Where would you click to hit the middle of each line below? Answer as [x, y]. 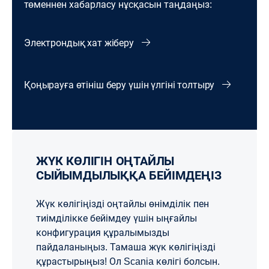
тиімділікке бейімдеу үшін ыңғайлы [116, 219]
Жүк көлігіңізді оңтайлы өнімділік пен [122, 204]
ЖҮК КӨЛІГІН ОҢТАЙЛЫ [42, 161]
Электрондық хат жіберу [80, 43]
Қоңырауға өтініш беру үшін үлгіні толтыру [121, 85]
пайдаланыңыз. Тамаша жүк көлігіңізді [126, 247]
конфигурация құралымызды [103, 233]
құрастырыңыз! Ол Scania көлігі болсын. [129, 262]
